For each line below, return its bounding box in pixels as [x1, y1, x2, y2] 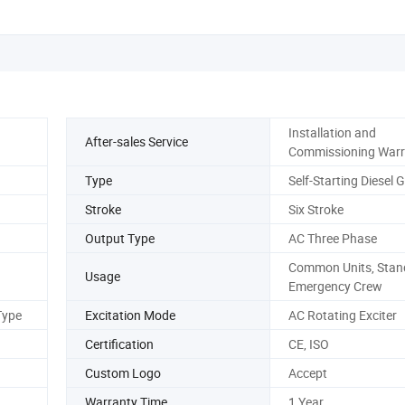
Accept [287, 363, 327, 381]
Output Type [85, 229, 155, 247]
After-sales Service [85, 133, 188, 151]
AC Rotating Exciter [287, 306, 397, 324]
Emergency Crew [287, 277, 382, 295]
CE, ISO [287, 334, 329, 353]
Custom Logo [85, 363, 161, 381]
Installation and [287, 123, 376, 141]
